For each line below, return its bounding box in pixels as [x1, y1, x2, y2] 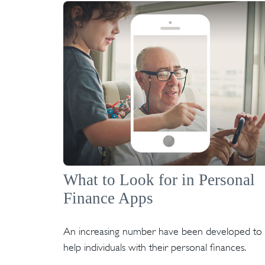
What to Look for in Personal [63, 171, 255, 189]
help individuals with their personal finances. [63, 241, 246, 254]
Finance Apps [63, 189, 153, 208]
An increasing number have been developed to [63, 225, 262, 238]
